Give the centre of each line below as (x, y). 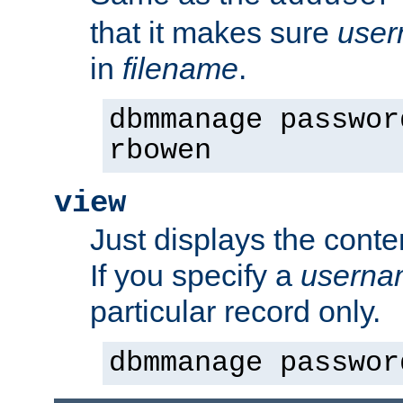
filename (180, 68)
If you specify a (195, 275)
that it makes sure (214, 32)
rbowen (160, 151)
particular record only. (235, 311)
